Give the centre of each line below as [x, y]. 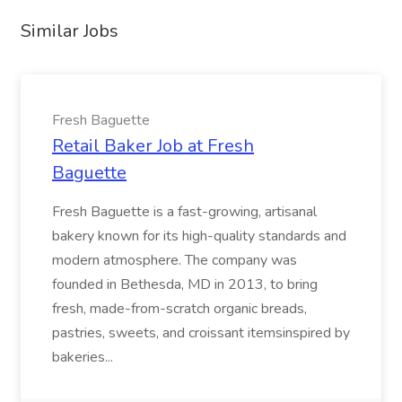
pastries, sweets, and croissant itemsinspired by [201, 333]
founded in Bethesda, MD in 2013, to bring [185, 284]
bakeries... [83, 357]
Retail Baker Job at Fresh [153, 146]
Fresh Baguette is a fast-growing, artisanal [184, 212]
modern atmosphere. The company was [175, 260]
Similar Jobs [70, 31]
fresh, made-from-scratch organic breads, [179, 309]
